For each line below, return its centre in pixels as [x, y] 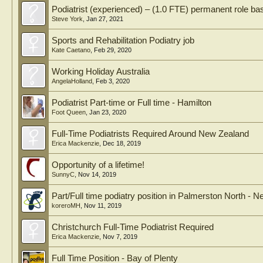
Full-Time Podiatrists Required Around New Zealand [150, 134]
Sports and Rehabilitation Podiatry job [123, 41]
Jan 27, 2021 [105, 19]
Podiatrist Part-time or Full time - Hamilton [131, 103]
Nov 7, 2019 [120, 237]
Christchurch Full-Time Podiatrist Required [133, 227]
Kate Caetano [71, 50]
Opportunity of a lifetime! [98, 165]
